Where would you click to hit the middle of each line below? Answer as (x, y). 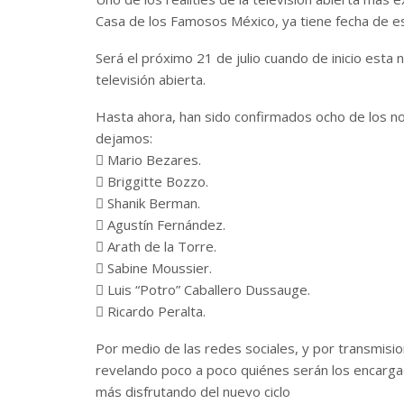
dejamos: (124, 138)
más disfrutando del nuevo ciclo (193, 391)
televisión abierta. (151, 79)
